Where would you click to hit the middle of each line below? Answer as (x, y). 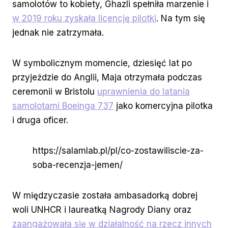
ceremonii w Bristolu (55, 92)
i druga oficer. (40, 120)
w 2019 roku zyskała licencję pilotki (84, 19)
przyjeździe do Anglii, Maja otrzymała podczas (107, 78)
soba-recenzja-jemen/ (78, 165)
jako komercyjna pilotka (163, 106)
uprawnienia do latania (144, 92)
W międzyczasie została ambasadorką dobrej (105, 196)
